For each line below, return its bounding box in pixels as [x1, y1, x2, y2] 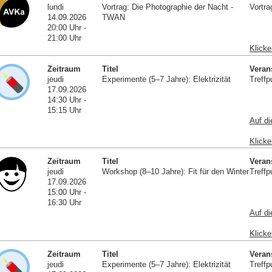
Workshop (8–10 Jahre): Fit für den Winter [101, 167, 249, 177]
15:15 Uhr [47, 105, 82, 115]
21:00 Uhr [47, 33, 82, 42]
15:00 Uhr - [47, 188, 87, 197]
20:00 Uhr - [47, 22, 87, 32]
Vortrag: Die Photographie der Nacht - [101, 2, 233, 12]
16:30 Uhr [47, 198, 82, 208]
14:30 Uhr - [47, 95, 87, 104]
